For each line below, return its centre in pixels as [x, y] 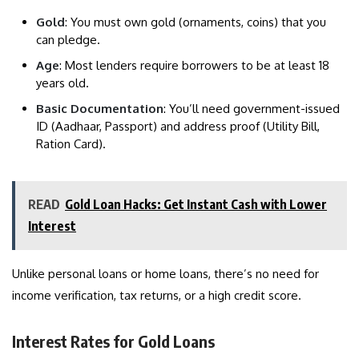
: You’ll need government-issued [252, 109]
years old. [63, 83]
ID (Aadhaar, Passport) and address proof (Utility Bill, [178, 127]
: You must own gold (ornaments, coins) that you [196, 22]
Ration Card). [71, 144]
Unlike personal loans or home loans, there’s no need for [165, 274]
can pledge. [68, 40]
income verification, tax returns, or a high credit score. [157, 296]
